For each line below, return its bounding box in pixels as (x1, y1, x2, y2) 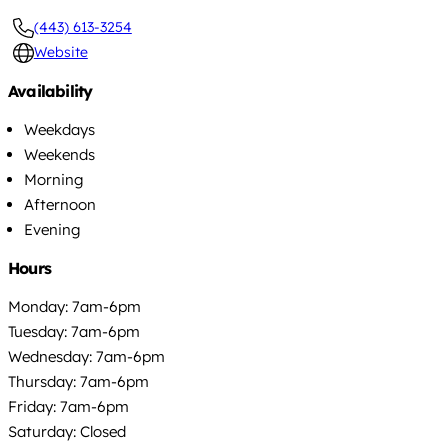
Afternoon (24, 194, 96, 214)
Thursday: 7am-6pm (8, 371, 149, 391)
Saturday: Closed (8, 421, 126, 441)
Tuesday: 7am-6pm (8, 321, 140, 341)
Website (33, 42, 88, 61)
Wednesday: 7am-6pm (8, 346, 165, 366)
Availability (8, 80, 93, 101)
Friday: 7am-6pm (8, 396, 129, 416)
